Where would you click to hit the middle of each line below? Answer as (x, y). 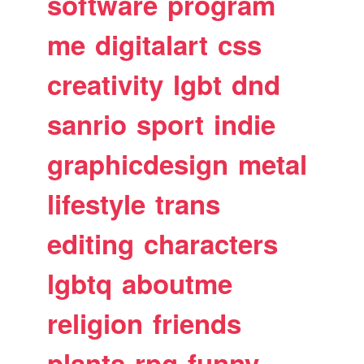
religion (95, 323)
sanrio (87, 123)
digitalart (152, 44)
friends (197, 323)
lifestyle (97, 203)
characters (211, 243)
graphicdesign (138, 163)
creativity (106, 84)
